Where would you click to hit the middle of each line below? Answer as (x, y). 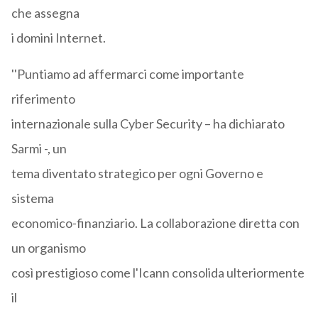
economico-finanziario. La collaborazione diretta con (155, 223)
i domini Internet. (58, 38)
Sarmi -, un (39, 149)
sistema (32, 198)
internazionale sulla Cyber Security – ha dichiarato (148, 124)
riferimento (43, 99)
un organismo (48, 248)
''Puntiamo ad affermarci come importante (127, 74)
